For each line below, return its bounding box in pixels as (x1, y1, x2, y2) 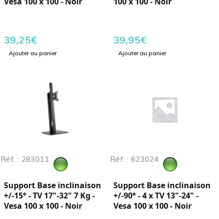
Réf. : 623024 (110, 154, 158, 164)
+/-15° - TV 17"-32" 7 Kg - (4, 190, 95, 201)
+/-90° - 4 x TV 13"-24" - (113, 190, 198, 201)
